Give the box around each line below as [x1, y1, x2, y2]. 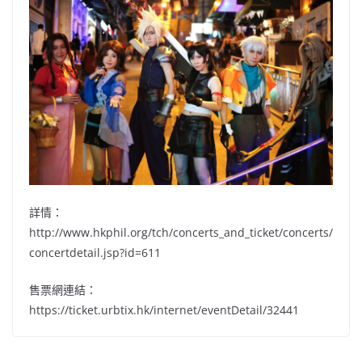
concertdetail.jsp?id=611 [29, 245, 161, 261]
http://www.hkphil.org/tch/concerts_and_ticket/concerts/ [29, 225, 333, 241]
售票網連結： [29, 282, 97, 298]
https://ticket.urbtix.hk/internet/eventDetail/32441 [29, 302, 299, 318]
